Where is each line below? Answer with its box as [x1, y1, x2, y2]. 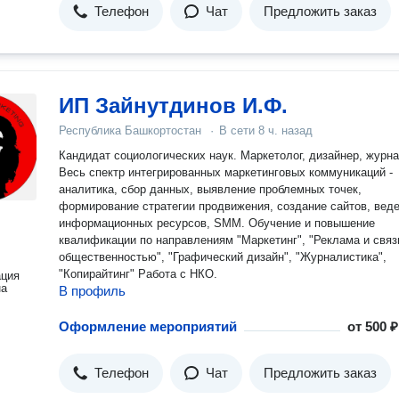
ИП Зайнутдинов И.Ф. [59, 94, 288, 118]
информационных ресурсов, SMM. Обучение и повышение [59, 216, 375, 230]
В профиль [59, 283, 126, 298]
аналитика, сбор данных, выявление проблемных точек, [59, 183, 362, 196]
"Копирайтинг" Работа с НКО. [59, 267, 217, 281]
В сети [219, 124, 258, 137]
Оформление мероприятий [59, 319, 237, 334]
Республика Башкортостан [59, 124, 201, 137]
